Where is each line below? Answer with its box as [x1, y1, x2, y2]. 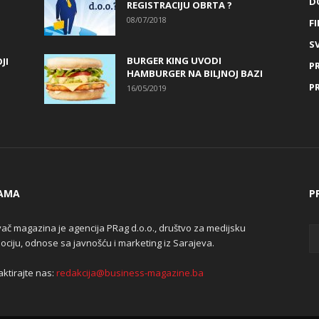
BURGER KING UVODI [127, 54, 221, 67]
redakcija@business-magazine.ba [56, 266, 204, 279]
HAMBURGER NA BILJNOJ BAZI [127, 67, 263, 80]
